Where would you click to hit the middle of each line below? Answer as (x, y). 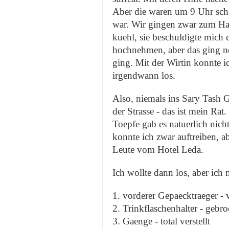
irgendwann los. (144, 75)
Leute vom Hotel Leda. (158, 149)
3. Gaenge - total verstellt (161, 221)
